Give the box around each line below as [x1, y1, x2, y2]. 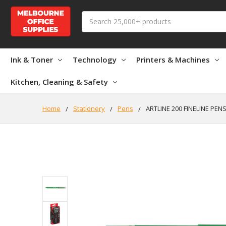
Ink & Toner [11, 54, 53, 65]
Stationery [73, 103, 105, 113]
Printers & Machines [136, 54, 210, 65]
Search [82, 11, 104, 21]
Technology [73, 54, 117, 65]
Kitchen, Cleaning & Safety [11, 76, 108, 87]
